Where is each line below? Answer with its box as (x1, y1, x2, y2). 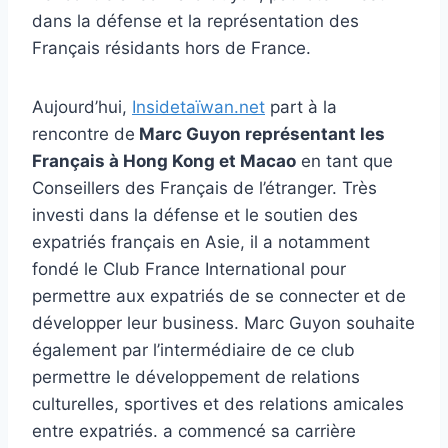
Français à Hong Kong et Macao (32, 151, 296, 172)
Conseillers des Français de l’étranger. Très (32, 178, 377, 199)
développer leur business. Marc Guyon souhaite (32, 313, 415, 334)
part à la (265, 97, 337, 118)
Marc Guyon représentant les (135, 124, 385, 145)
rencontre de (32, 124, 135, 145)
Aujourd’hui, (32, 97, 132, 118)
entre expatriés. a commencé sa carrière (32, 421, 356, 442)
